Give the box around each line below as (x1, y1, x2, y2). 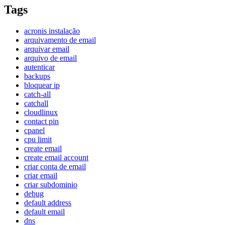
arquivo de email (24, 54, 77, 63)
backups (24, 72, 50, 81)
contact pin (24, 117, 59, 126)
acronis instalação (24, 27, 80, 36)
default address (24, 198, 71, 207)
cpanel (24, 126, 45, 135)
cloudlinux (24, 108, 58, 117)
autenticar (24, 63, 55, 72)
